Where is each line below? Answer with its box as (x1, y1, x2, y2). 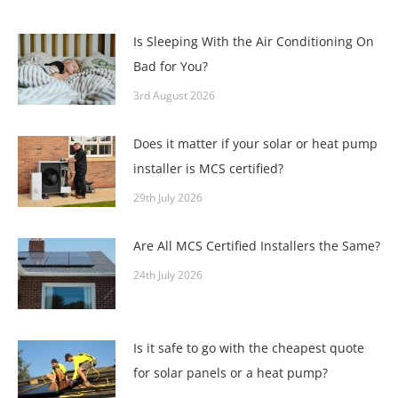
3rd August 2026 (133, 88, 215, 104)
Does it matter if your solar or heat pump (133, 135, 378, 153)
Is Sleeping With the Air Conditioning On (133, 33, 374, 51)
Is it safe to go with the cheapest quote (133, 339, 364, 357)
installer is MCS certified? (133, 160, 283, 178)
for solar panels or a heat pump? (133, 364, 328, 382)
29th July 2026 (133, 190, 203, 206)
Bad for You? (133, 58, 208, 76)
